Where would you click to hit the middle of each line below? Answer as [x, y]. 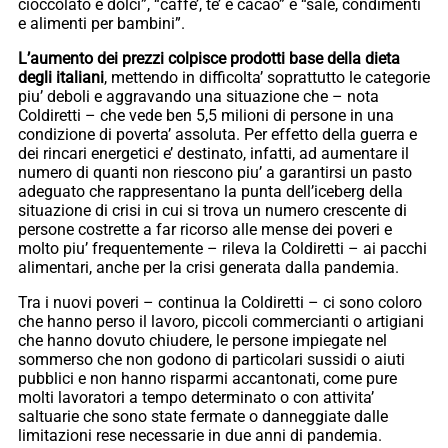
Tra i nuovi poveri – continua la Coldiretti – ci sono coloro [220, 303]
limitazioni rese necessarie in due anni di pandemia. [200, 436]
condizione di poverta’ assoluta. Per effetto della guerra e [217, 135]
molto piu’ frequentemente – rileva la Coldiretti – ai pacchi [222, 249]
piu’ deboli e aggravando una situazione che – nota [198, 97]
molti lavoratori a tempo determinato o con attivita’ [196, 398]
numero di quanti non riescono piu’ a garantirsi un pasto [215, 173]
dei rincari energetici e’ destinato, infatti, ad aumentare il [213, 154]
